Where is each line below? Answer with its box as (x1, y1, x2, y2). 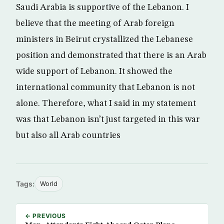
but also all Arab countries (16, 131, 120, 140)
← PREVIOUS (25, 212, 66, 219)
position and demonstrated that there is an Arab (16, 51, 206, 60)
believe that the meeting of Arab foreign (16, 19, 174, 28)
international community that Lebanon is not (16, 83, 195, 92)
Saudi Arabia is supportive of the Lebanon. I (16, 3, 189, 12)
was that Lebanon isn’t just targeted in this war (16, 115, 200, 124)
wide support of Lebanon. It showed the (16, 67, 172, 76)
